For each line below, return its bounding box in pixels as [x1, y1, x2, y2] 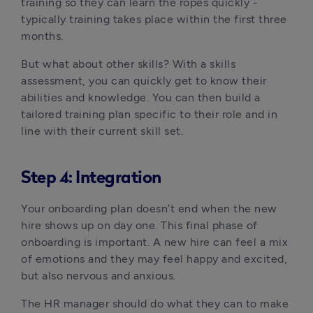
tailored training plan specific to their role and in [21, 108, 277, 121]
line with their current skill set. [21, 124, 183, 138]
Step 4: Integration [21, 170, 161, 187]
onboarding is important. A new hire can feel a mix [21, 235, 288, 249]
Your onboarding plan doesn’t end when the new [21, 202, 277, 215]
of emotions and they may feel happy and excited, [21, 252, 287, 265]
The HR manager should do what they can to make [21, 297, 289, 310]
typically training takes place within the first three [21, 13, 287, 26]
